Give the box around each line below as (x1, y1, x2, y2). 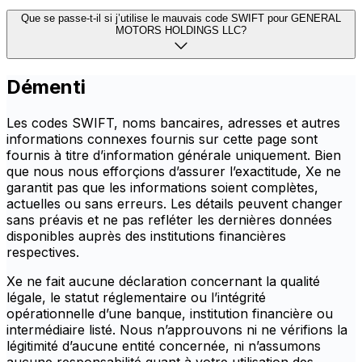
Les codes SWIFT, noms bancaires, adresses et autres (6, 115, 340, 132)
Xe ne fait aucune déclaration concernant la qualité (6, 273, 320, 290)
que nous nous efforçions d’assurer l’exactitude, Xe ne (6, 163, 341, 180)
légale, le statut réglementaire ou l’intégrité (6, 289, 266, 306)
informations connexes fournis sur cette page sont (6, 131, 318, 148)
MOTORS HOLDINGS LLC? (116, 24, 246, 37)
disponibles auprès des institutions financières (6, 228, 286, 245)
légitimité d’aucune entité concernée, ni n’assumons (6, 338, 321, 355)
